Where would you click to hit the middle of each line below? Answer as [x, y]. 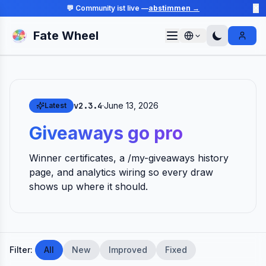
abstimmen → [174, 8]
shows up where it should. [88, 186]
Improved [128, 250]
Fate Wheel [66, 36]
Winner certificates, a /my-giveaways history [129, 158]
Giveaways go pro [106, 133]
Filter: [21, 250]
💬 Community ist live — [107, 8]
